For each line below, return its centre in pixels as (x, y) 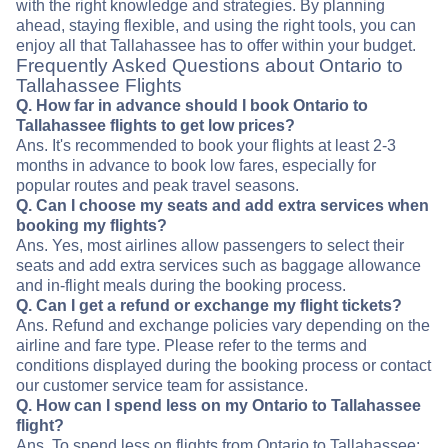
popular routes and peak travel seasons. (157, 186)
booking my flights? (91, 226)
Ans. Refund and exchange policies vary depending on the (223, 326)
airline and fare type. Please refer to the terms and (191, 346)
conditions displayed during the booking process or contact (223, 366)
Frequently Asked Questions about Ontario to (209, 66)
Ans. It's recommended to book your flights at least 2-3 (206, 146)
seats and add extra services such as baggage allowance (218, 266)
